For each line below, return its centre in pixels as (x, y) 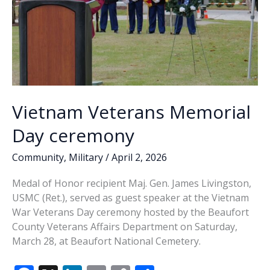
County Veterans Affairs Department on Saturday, (125, 226)
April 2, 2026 (139, 157)
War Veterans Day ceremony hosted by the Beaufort (130, 212)
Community (38, 157)
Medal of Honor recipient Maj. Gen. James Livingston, (132, 183)
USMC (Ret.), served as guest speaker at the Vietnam (130, 197)
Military (86, 157)
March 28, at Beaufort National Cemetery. (106, 241)
